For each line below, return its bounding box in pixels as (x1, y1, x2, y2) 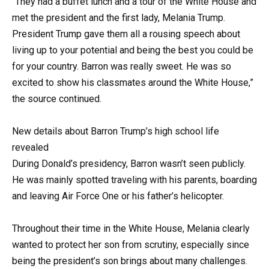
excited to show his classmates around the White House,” (12, 76, 253, 88)
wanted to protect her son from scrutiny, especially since (12, 238, 249, 250)
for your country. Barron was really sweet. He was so (12, 60, 231, 72)
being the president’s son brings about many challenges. (12, 255, 247, 267)
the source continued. (12, 92, 101, 104)
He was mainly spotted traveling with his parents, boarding (12, 174, 257, 186)
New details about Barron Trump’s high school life (12, 125, 219, 137)
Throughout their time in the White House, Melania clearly (12, 222, 250, 234)
